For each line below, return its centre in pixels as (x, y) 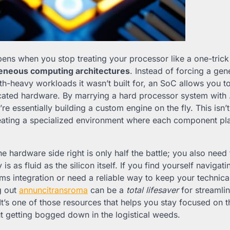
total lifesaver (152, 190)
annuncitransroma (53, 190)
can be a (107, 190)
